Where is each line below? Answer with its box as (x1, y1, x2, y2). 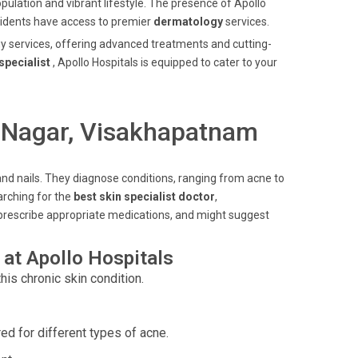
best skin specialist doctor (74, 190, 215, 203)
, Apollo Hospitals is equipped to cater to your (53, 56, 277, 69)
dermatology (153, 15, 223, 28)
